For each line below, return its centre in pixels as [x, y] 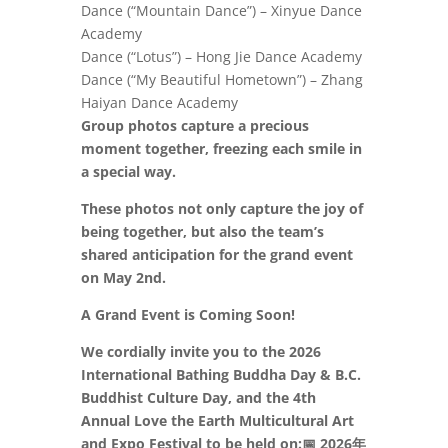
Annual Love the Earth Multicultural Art [217, 420]
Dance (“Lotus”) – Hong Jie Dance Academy [221, 56]
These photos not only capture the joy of [221, 208]
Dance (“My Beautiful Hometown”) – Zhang [221, 79]
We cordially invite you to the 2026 [200, 351]
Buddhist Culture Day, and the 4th [198, 397]
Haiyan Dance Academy [159, 102]
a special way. [130, 171]
